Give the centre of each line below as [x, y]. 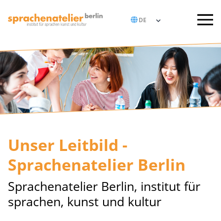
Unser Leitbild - [68, 145]
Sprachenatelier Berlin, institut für [104, 186]
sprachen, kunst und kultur [85, 201]
